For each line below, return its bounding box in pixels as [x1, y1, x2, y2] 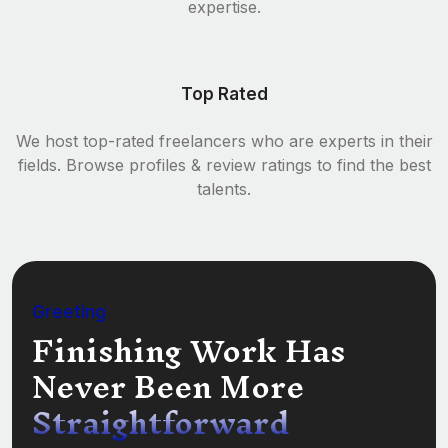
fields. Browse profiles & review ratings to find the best [17, 154, 431, 175]
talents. [197, 178, 251, 199]
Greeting [32, 301, 106, 322]
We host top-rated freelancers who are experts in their [15, 130, 433, 151]
